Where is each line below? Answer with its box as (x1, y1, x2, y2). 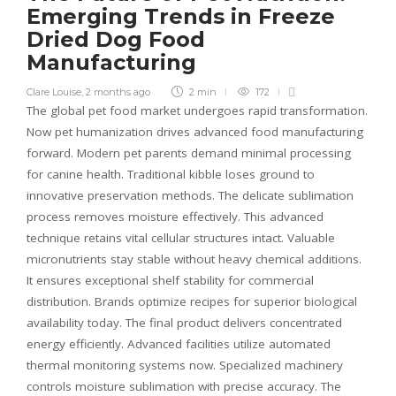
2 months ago (86, 85, 150, 98)
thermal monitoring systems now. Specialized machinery (27, 356, 343, 373)
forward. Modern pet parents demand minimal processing (27, 144, 351, 161)
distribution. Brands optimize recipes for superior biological (27, 293, 357, 309)
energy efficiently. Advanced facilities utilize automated (27, 335, 331, 352)
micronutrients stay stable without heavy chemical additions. (27, 250, 362, 267)
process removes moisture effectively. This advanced (27, 208, 324, 225)
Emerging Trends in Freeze (27, 3, 335, 29)
